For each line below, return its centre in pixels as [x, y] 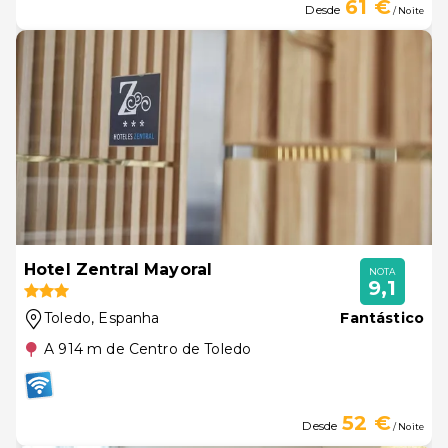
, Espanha [125, 318]
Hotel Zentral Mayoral [118, 269]
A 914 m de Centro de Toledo [148, 349]
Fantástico [382, 318]
